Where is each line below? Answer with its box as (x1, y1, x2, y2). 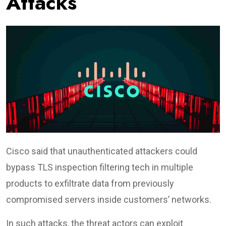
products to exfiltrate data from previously (6, 178, 174, 189)
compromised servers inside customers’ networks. (6, 194, 211, 205)
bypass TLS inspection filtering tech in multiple (6, 161, 193, 173)
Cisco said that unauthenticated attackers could (6, 145, 197, 156)
